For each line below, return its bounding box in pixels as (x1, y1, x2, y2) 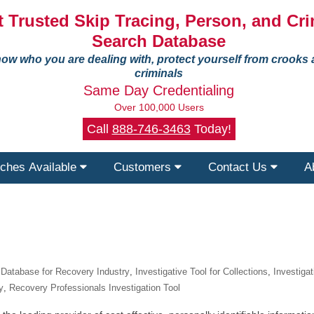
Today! (190, 122, 231, 136)
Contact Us (208, 161, 271, 174)
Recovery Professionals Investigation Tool (9, 282, 180, 293)
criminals (135, 67, 183, 79)
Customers (114, 161, 175, 174)
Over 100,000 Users (114, 102, 204, 113)
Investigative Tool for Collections (135, 266, 268, 277)
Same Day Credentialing (83, 83, 234, 98)
